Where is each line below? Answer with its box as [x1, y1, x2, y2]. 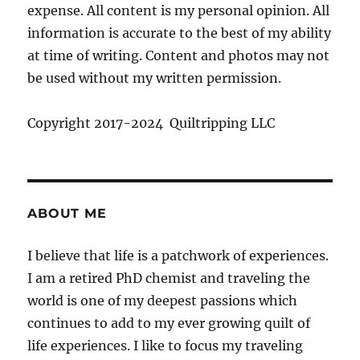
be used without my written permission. [27, 70, 282, 87]
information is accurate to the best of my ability [27, 25, 332, 42]
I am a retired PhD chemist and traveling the [27, 270, 311, 287]
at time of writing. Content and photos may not [27, 47, 330, 64]
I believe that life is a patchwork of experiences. [27, 247, 329, 264]
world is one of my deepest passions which [27, 292, 298, 309]
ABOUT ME [27, 206, 107, 222]
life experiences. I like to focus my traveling [27, 337, 304, 354]
